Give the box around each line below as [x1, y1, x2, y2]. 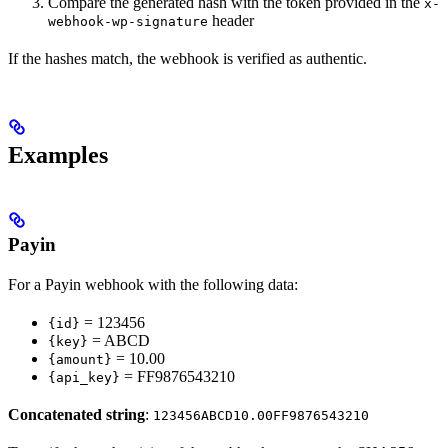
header [208, 12, 254, 30]
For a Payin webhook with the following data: [8, 276, 298, 294]
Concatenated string [8, 406, 145, 424]
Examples [8, 142, 108, 169]
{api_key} [48, 370, 120, 386]
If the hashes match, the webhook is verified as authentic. [8, 50, 367, 68]
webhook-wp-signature [48, 14, 208, 30]
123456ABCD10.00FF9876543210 [153, 408, 369, 424]
